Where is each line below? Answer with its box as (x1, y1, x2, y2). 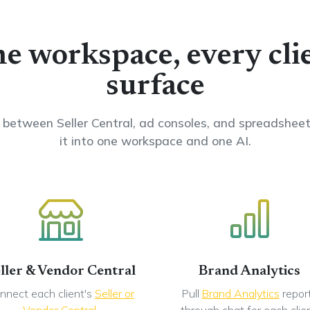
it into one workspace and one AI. (59, 133, 251, 148)
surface (105, 72, 205, 102)
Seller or (95, 286, 134, 300)
